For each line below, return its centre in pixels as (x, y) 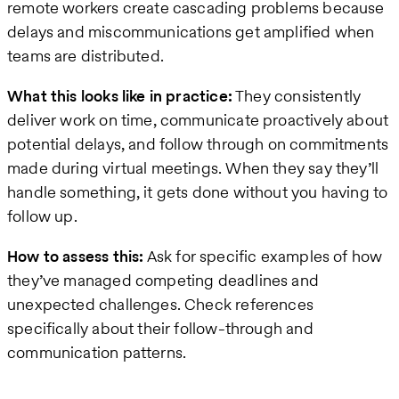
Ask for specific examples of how (263, 256)
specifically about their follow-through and (160, 329)
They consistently (297, 96)
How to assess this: (76, 256)
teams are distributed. (85, 56)
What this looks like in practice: (120, 96)
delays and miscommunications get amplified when (191, 32)
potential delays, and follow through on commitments (198, 144)
